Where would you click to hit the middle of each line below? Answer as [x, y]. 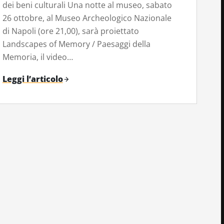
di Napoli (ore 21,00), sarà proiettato [70, 31]
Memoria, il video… [37, 57]
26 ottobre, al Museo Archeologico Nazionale [87, 18]
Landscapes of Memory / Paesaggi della [76, 44]
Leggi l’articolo [32, 79]
